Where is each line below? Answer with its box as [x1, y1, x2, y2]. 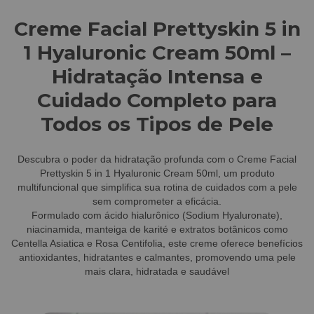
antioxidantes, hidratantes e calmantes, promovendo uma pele [18, 252, 296, 264]
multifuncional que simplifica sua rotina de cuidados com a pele [17, 182, 297, 193]
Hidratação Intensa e [51, 64, 263, 88]
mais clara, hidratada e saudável [85, 266, 229, 278]
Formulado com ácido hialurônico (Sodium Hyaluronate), [32, 210, 282, 221]
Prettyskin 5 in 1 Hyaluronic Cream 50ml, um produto [39, 168, 275, 179]
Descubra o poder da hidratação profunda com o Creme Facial [18, 153, 296, 165]
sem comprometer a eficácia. [93, 196, 221, 207]
